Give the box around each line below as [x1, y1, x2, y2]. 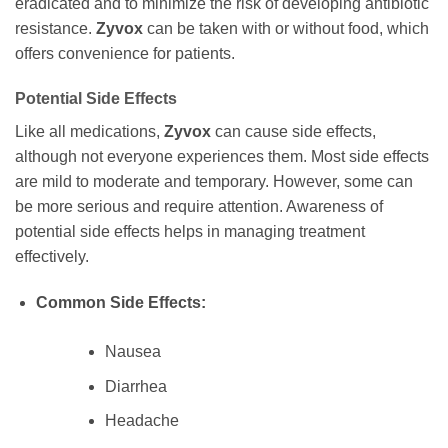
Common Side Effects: [35, 294, 206, 312]
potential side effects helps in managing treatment [15, 223, 365, 241]
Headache [104, 412, 179, 430]
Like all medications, [15, 123, 164, 141]
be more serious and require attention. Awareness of [15, 198, 383, 216]
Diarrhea [104, 377, 167, 395]
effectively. [15, 248, 89, 266]
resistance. [15, 19, 96, 37]
